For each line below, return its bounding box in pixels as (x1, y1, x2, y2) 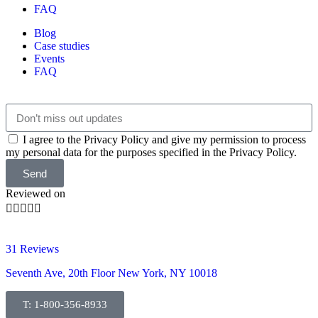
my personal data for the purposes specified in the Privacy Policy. (6, 146, 297, 159)
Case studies (34, 40, 89, 53)
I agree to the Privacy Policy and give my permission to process (23, 133, 306, 146)
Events (34, 53, 65, 65)
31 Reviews (6, 243, 59, 256)
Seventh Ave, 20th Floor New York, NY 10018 (6, 267, 220, 280)
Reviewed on (6, 187, 65, 200)
